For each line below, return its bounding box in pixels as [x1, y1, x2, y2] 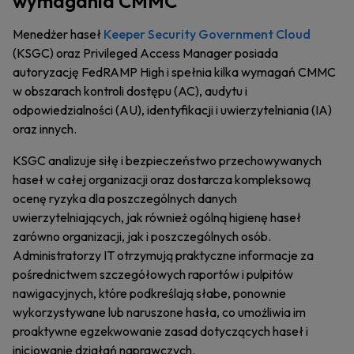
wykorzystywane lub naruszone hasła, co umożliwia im [13, 304, 306, 320]
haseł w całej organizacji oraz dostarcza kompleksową [13, 171, 311, 187]
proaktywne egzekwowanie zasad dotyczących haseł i [13, 323, 308, 339]
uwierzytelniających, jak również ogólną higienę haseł [13, 209, 301, 225]
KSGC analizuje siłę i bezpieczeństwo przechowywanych [13, 153, 322, 168]
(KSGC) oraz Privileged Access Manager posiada [13, 45, 278, 61]
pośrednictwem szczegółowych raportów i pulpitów [13, 266, 293, 282]
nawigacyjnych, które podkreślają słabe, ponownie [13, 285, 286, 301]
